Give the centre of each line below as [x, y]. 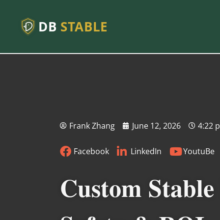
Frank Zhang [92, 126]
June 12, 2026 [156, 126]
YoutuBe [199, 151]
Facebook [91, 151]
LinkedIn [146, 151]
